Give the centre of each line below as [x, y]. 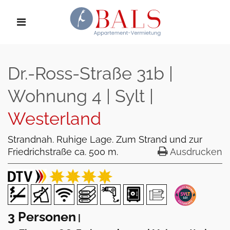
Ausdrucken [195, 152]
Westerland [54, 119]
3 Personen [42, 217]
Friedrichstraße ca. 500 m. [63, 152]
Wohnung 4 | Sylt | [81, 96]
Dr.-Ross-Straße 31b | [90, 73]
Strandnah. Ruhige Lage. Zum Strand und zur [105, 139]
